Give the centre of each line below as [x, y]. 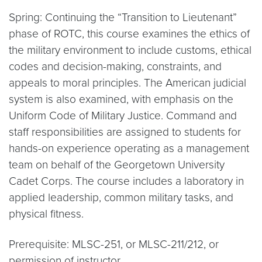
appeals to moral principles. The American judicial [127, 83]
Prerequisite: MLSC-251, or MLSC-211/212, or [114, 244]
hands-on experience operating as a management [129, 148]
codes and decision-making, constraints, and [115, 66]
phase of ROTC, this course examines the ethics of [129, 34]
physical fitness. [46, 214]
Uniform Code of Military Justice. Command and [123, 116]
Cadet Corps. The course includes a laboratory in [126, 181]
